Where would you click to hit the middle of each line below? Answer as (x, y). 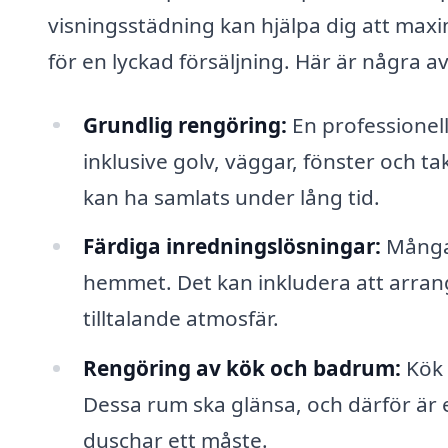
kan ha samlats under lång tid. (231, 196)
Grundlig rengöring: (184, 124)
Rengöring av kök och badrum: (241, 368)
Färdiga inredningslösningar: (231, 246)
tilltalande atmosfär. (180, 318)
